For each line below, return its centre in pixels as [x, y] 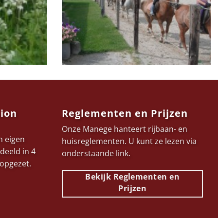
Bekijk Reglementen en [133, 177]
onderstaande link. [96, 154]
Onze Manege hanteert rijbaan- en [125, 129]
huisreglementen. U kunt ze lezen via [129, 141]
